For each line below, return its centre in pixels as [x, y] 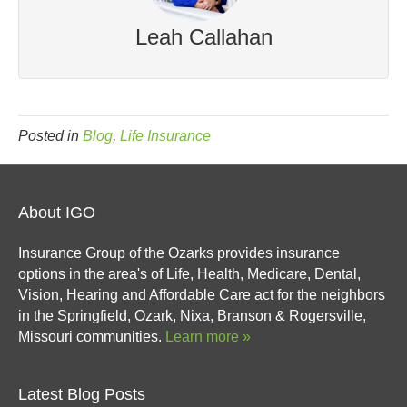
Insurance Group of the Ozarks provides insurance [179, 253]
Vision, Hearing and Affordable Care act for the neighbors [202, 295]
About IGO [57, 213]
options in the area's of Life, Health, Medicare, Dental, [189, 274]
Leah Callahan [203, 37]
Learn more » [208, 337]
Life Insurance [165, 136]
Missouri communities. [92, 337]
